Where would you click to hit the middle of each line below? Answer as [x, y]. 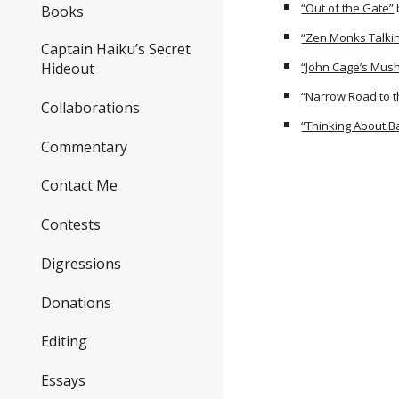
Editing [64, 342]
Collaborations [90, 108]
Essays [63, 381]
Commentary [84, 147]
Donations [76, 302]
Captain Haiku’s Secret [116, 49]
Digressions [81, 263]
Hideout [68, 69]
